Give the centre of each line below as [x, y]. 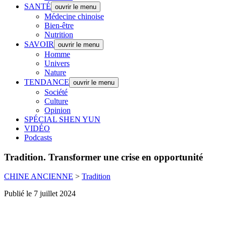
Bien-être [59, 25]
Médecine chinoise [74, 16]
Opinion [58, 110]
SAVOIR [39, 44]
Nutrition [59, 35]
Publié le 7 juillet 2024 [40, 194]
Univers [57, 63]
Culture [56, 101]
